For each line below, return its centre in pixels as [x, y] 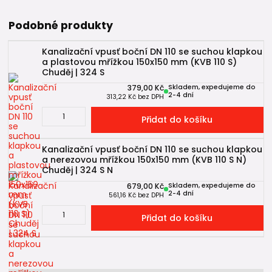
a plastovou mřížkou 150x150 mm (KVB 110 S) [139, 62]
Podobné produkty [61, 25]
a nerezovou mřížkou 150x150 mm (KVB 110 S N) [144, 160]
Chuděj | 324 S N [77, 170]
